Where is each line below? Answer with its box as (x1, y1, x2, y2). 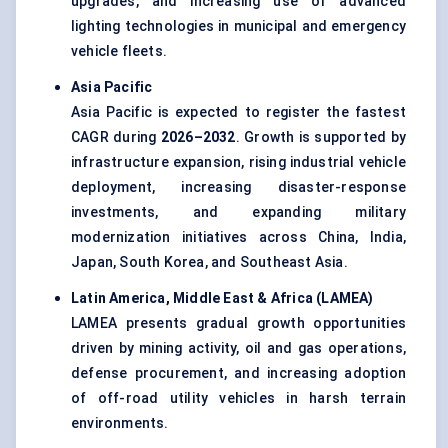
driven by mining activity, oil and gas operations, (71, 340, 406, 357)
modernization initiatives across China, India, (71, 229, 406, 246)
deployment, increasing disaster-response (71, 179, 406, 196)
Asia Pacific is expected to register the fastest (71, 104, 406, 121)
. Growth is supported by (235, 129, 406, 146)
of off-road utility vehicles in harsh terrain (71, 390, 406, 407)
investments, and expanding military (71, 204, 406, 221)
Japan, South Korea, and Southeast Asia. (71, 254, 348, 271)
